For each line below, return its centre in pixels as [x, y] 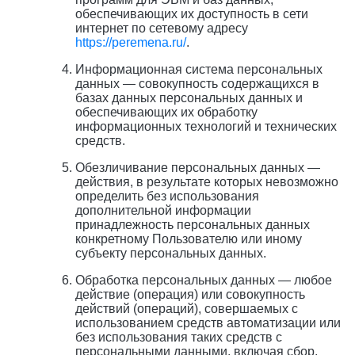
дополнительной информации [163, 211]
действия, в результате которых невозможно [207, 182]
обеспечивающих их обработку [166, 113]
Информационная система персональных [199, 70]
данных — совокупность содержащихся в [197, 84]
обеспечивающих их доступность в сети [192, 14]
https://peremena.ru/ [131, 43]
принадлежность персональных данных [193, 225]
